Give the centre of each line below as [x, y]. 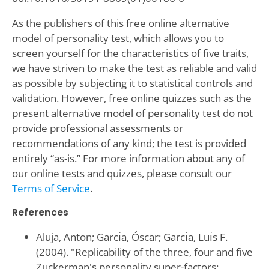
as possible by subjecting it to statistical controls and [132, 83]
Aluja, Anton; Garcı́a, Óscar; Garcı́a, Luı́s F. [131, 237]
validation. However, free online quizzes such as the [131, 98]
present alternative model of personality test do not [132, 113]
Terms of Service [51, 188]
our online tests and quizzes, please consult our [122, 173]
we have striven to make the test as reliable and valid [134, 68]
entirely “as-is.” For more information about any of [128, 158]
